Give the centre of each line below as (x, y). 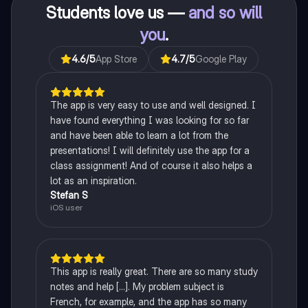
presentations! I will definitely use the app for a (150, 151)
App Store (117, 59)
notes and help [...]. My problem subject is (137, 287)
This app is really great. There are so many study (154, 272)
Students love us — (117, 13)
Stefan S (69, 195)
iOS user (66, 208)
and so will (225, 13)
